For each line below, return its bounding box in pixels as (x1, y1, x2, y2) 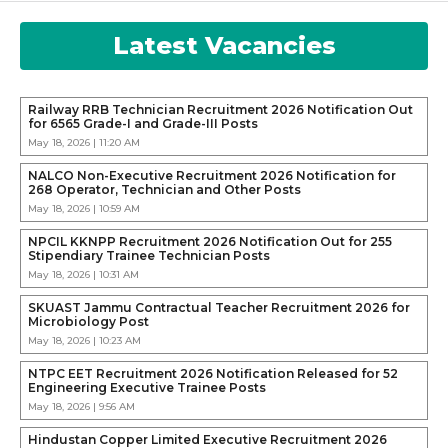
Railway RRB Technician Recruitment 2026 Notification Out (28, 102, 413, 117)
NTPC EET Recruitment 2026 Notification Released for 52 (28, 366, 398, 381)
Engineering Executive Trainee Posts (28, 380, 266, 395)
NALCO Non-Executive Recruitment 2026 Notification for (28, 168, 396, 183)
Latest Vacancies (112, 31, 336, 60)
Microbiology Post (28, 314, 149, 329)
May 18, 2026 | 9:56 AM (28, 400, 135, 413)
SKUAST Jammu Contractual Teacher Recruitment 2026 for (28, 300, 410, 315)
